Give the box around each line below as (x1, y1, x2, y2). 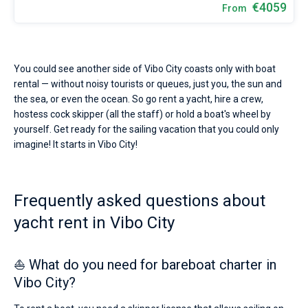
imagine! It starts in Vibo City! (14, 139, 137, 150)
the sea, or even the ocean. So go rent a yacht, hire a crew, (14, 93, 263, 104)
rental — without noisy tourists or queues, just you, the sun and (14, 78, 282, 89)
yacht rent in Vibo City (14, 213, 175, 232)
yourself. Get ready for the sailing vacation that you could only (14, 124, 279, 135)
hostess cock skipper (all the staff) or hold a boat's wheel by (14, 109, 271, 120)
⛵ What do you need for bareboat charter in (14, 256, 276, 273)
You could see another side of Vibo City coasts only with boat (14, 63, 276, 74)
